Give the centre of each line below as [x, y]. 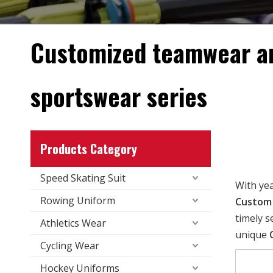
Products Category [89, 149]
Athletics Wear [73, 223]
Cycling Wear [70, 246]
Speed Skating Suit [83, 178]
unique [252, 235]
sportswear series [119, 96]
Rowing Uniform [78, 200]
